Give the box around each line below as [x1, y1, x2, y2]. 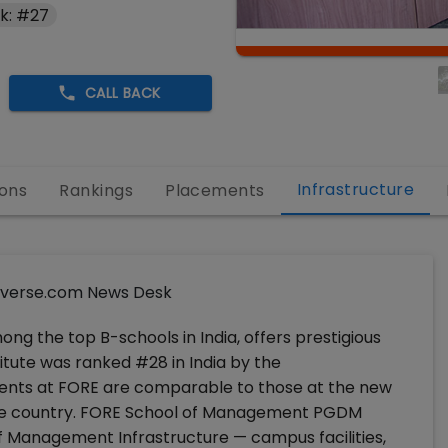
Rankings [59, 179, 134, 202]
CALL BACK [84, 83, 161, 103]
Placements [165, 179, 265, 202]
